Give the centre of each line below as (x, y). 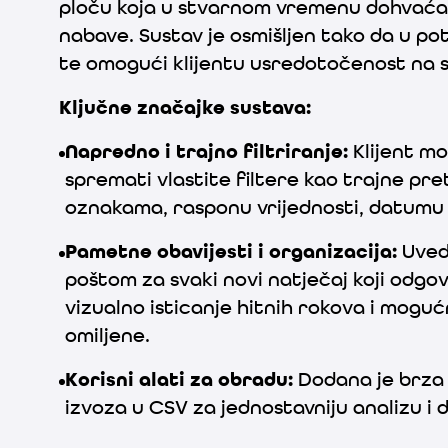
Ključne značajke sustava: (184, 108)
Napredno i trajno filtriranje (203, 152)
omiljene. (107, 336)
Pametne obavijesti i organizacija (228, 252)
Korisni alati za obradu (176, 380)
